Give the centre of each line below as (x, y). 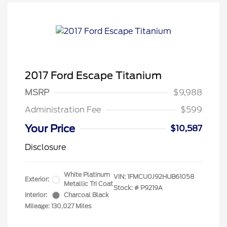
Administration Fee (63, 110)
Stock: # (126, 188)
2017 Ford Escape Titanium (93, 75)
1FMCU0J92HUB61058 (161, 177)
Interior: (36, 195)
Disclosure (45, 147)
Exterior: (37, 179)
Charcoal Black (86, 195)
